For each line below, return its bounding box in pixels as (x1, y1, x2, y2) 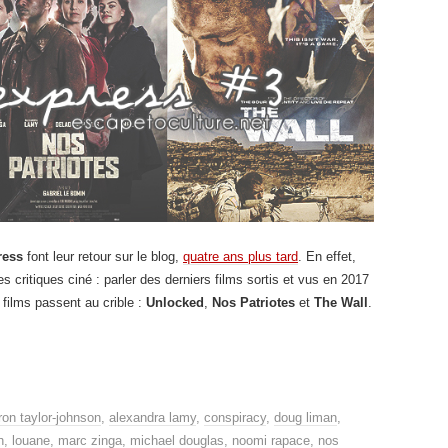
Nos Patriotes (212, 294, 295, 310)
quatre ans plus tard (183, 248, 298, 264)
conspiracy (204, 409, 266, 425)
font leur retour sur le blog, (23, 248, 183, 264)
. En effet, (298, 248, 356, 264)
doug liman (274, 409, 337, 425)
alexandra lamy (109, 409, 196, 425)
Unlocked (146, 294, 204, 310)
